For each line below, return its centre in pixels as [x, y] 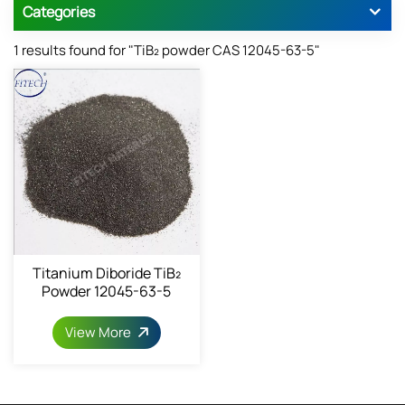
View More [99, 332]
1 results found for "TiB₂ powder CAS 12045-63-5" [167, 50]
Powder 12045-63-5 [107, 291]
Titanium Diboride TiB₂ [106, 273]
